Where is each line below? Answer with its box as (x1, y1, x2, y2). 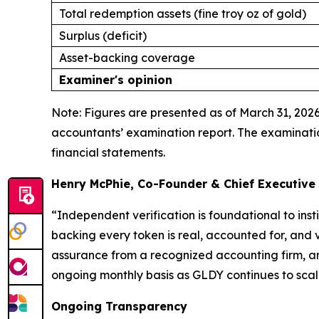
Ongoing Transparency (51, 299, 187, 314)
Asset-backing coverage (59, 51, 195, 66)
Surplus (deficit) (59, 28, 147, 43)
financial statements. (51, 145, 165, 160)
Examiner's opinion (59, 73, 172, 88)
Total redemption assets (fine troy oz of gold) (59, 6, 306, 21)
